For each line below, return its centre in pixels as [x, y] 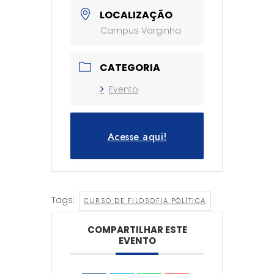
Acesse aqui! [137, 136]
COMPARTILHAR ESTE [137, 229]
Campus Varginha [141, 30]
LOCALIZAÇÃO [136, 15]
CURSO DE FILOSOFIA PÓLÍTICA [145, 200]
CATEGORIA [130, 67]
